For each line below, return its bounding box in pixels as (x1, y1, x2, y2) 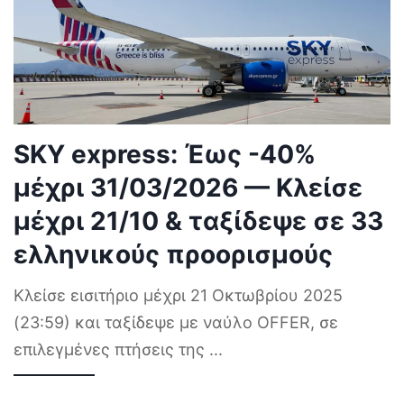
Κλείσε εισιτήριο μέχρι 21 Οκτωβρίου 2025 (14, 285, 343, 305)
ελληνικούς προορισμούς (14, 238, 333, 270)
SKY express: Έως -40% (14, 138, 316, 170)
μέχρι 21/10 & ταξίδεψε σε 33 (14, 205, 383, 236)
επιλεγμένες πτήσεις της (14, 339, 209, 359)
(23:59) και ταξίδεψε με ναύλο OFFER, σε (14, 312, 338, 332)
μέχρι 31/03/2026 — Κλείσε (14, 171, 363, 203)
